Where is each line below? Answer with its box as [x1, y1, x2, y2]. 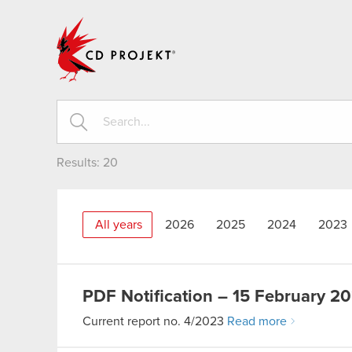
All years [95, 218, 142, 231]
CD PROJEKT [177, 16, 251, 28]
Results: [57, 156, 103, 169]
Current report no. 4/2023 [82, 315, 227, 328]
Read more [227, 315, 287, 328]
